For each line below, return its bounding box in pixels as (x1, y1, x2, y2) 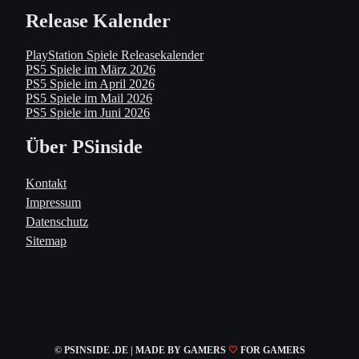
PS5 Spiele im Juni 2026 (26, 106, 150, 120)
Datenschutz (26, 214, 88, 228)
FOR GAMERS (240, 344, 305, 356)
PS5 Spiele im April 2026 (26, 77, 155, 91)
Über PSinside (26, 136, 143, 158)
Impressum (26, 195, 81, 209)
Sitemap (26, 233, 67, 248)
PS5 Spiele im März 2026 (26, 63, 155, 77)
